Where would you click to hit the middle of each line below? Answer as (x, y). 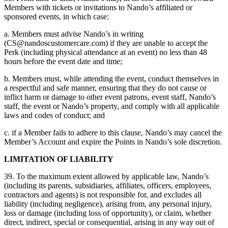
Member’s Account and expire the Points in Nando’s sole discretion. (113, 142)
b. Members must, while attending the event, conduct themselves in (111, 79)
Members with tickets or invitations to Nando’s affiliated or (98, 8)
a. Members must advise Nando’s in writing (74, 34)
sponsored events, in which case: (56, 17)
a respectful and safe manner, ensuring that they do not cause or (105, 88)
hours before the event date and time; (63, 62)
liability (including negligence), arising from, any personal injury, (108, 204)
